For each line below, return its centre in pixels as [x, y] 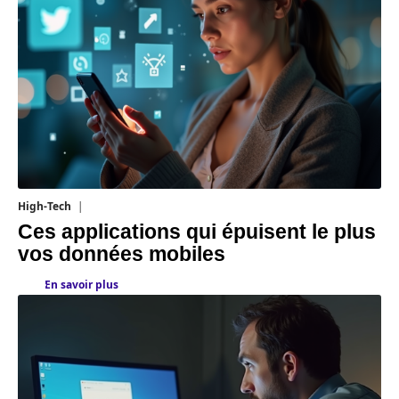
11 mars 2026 [118, 207]
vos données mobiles [122, 255]
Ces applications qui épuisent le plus [197, 232]
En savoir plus [81, 285]
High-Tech [45, 207]
